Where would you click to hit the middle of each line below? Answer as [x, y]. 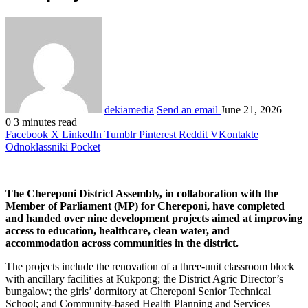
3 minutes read [44, 122]
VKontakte [234, 134]
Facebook [27, 134]
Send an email [187, 109]
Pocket [86, 146]
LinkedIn [82, 134]
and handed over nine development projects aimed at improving [154, 218]
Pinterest [157, 134]
